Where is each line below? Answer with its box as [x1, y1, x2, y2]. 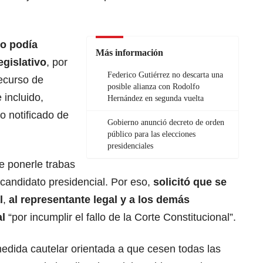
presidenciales [107, 141, 153, 151]
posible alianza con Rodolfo [107, 82, 200, 92]
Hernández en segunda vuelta [107, 94, 204, 103]
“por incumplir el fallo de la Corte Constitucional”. [5, 211, 236, 224]
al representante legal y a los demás [9, 194, 190, 206]
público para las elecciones [107, 130, 195, 139]
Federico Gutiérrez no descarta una [107, 70, 223, 80]
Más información [96, 48, 163, 58]
